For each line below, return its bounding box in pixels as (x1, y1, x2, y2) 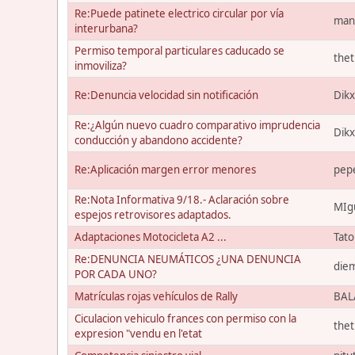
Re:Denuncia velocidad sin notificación (74, 88, 258, 102)
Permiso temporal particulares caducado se (74, 44, 284, 58)
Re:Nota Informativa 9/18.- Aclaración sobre (74, 193, 289, 207)
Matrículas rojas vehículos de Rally (74, 289, 238, 303)
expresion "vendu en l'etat (74, 326, 202, 341)
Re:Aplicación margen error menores (74, 162, 256, 177)
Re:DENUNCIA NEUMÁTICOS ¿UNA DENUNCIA (74, 252, 301, 266)
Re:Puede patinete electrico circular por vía (74, 6, 284, 21)
